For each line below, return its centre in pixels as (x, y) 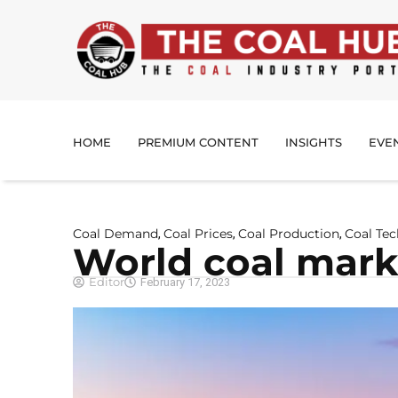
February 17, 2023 (185, 283)
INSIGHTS (314, 143)
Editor (107, 282)
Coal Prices (198, 234)
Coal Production (289, 234)
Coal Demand (115, 234)
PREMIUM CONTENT (198, 143)
